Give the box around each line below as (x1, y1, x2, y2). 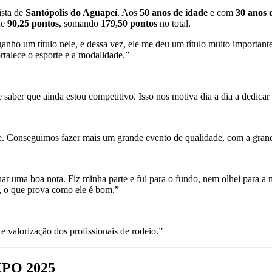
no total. (157, 18, 191, 29)
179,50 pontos (101, 18, 157, 29)
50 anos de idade (140, 7, 208, 18)
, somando (59, 18, 101, 29)
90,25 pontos (7, 18, 59, 29)
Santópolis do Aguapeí (25, 7, 117, 18)
